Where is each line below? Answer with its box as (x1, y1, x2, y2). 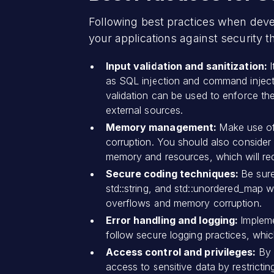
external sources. (105, 103, 183, 116)
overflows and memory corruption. (105, 196, 262, 209)
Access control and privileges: (105, 245, 259, 258)
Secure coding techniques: (105, 167, 242, 180)
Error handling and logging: (105, 213, 241, 226)
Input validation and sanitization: (105, 59, 270, 72)
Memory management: (105, 120, 220, 133)
